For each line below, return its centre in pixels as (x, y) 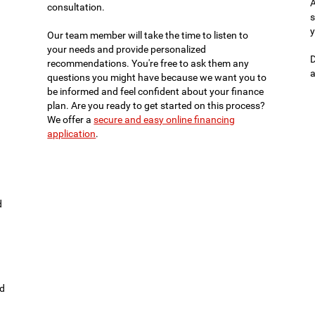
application (72, 134)
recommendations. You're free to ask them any (148, 64)
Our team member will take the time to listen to (148, 36)
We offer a (71, 120)
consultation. (76, 7)
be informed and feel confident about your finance (156, 92)
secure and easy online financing (165, 120)
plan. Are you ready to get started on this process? (156, 106)
